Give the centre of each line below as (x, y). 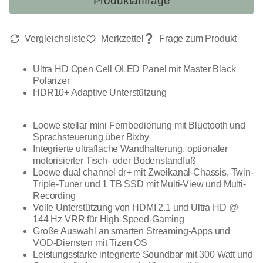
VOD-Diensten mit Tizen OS (90, 243)
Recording (54, 196)
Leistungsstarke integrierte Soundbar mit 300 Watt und (143, 255)
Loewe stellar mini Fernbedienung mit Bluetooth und (139, 126)
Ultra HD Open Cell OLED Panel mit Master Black (134, 69)
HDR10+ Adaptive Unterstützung (100, 93)
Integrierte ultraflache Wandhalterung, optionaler (131, 149)
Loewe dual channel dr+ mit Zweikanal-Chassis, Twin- (143, 173)
